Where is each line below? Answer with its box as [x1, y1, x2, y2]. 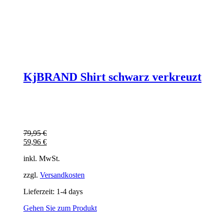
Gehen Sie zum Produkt [23, 204, 97, 213]
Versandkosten [40, 171, 85, 180]
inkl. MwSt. [23, 154, 60, 163]
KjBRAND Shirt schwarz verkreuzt [23, 71, 201, 84]
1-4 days [56, 187, 83, 196]
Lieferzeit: [23, 187, 56, 196]
